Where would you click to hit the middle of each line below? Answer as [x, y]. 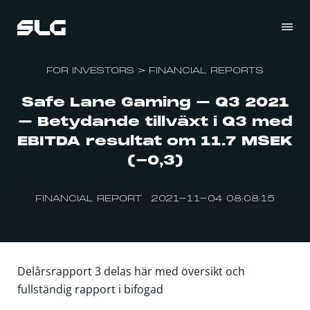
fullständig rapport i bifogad [90, 289]
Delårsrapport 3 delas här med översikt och [131, 271]
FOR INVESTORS [90, 71]
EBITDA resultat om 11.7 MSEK [155, 142]
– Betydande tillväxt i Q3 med [155, 122]
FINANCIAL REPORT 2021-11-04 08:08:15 [155, 199]
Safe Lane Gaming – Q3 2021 [155, 103]
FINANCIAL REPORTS [206, 71]
